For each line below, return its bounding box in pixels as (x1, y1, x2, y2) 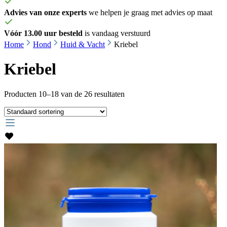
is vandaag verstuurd (83, 29, 150, 37)
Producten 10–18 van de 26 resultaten (4, 89, 125, 98)
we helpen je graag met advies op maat (87, 8, 212, 17)
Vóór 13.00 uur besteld (4, 29, 83, 37)
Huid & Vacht (60, 40, 105, 49)
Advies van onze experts (4, 8, 87, 17)
